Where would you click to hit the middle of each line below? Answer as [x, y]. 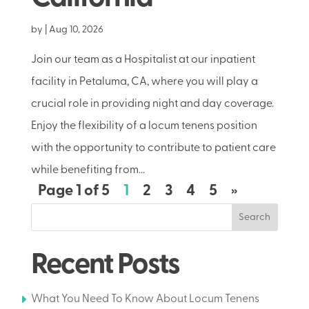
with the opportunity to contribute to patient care [153, 148]
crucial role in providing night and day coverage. [152, 104]
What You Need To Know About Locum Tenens [145, 299]
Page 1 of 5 [73, 191]
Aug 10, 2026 [76, 30]
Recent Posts [105, 266]
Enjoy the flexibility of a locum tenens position [144, 126]
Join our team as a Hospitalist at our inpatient [143, 60]
